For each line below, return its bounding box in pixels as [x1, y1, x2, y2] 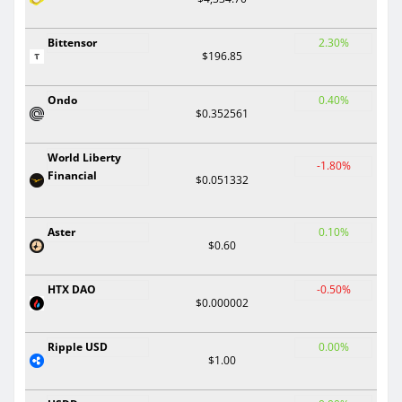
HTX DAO [48, 281, 96, 297]
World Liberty [48, 149, 121, 165]
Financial [48, 167, 97, 183]
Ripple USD [48, 338, 108, 354]
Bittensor [48, 34, 97, 50]
